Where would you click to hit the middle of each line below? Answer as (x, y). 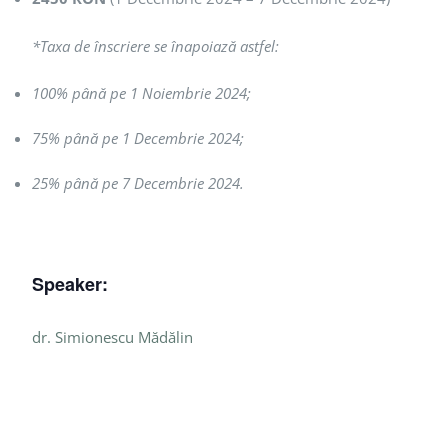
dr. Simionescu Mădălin (112, 337)
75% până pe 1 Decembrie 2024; (138, 138)
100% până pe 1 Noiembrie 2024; (141, 93)
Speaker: (70, 284)
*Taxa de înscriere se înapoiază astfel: (155, 46)
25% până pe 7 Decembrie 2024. (138, 183)
